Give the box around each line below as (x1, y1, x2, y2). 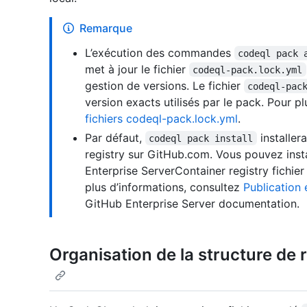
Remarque (79, 21, 132, 35)
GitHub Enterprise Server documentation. (85, 196, 299, 210)
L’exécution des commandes (85, 45, 234, 60)
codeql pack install (149, 132, 254, 144)
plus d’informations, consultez (85, 180, 243, 194)
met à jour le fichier (85, 62, 189, 76)
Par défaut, (85, 130, 145, 145)
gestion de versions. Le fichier (85, 78, 244, 93)
